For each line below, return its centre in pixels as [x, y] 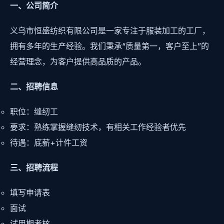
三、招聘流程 [34, 168]
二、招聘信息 [34, 86]
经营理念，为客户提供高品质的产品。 [78, 61]
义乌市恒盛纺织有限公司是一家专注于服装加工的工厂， [110, 30]
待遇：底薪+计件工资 [49, 143]
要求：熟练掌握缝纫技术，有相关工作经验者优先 [98, 127]
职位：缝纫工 [34, 112]
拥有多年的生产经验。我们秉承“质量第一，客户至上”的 [109, 46]
